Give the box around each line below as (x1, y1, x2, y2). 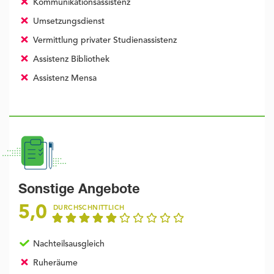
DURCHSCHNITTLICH (53, 205, 125, 212)
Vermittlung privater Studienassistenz (30, 36, 177, 45)
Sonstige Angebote (18, 183, 140, 198)
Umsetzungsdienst (30, 17, 105, 26)
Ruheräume (30, 259, 78, 268)
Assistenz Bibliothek (30, 55, 109, 64)
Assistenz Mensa (30, 74, 97, 83)
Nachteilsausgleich (30, 240, 105, 249)
